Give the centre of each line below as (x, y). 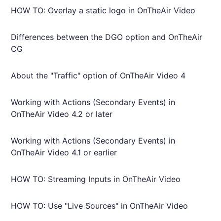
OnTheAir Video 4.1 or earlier (64, 152)
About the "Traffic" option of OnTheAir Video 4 (98, 75)
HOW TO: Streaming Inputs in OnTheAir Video (96, 179)
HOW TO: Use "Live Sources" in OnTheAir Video (100, 206)
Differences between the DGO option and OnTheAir (107, 37)
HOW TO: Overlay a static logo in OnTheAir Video (103, 10)
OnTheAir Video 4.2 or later (62, 114)
